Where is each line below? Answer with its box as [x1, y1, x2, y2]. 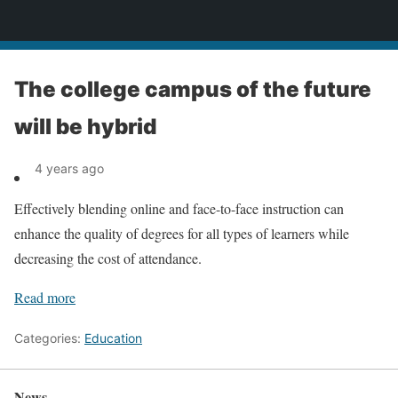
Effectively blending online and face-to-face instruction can [14, 199, 344, 218]
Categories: [14, 330, 84, 346]
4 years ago [35, 161, 104, 176]
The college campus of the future [14, 76, 371, 102]
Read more [14, 288, 76, 306]
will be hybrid [14, 114, 156, 139]
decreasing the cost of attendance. [14, 249, 202, 267]
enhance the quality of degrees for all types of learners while [14, 224, 349, 243]
